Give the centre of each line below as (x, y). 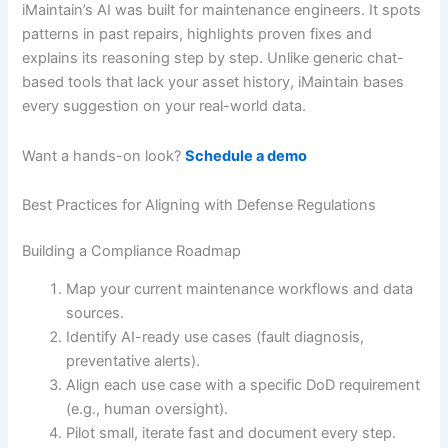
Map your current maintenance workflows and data (240, 289)
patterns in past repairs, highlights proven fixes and (197, 34)
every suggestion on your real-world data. (164, 106)
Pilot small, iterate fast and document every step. (231, 433)
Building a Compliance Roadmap (132, 250)
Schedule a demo (246, 155)
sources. (95, 313)
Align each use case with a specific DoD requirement (243, 385)
